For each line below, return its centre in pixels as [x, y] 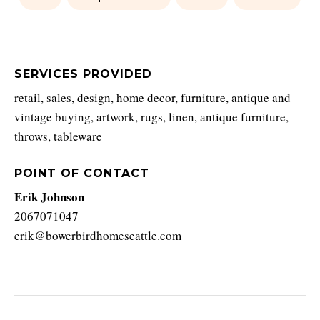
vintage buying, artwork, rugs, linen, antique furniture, [151, 117]
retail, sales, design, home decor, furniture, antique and [152, 97]
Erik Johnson [49, 197]
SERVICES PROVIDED [83, 74]
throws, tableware [58, 136]
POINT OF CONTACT [82, 173]
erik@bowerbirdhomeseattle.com [98, 235]
